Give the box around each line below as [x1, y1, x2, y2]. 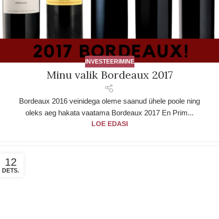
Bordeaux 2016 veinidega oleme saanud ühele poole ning [19, 96, 200, 105]
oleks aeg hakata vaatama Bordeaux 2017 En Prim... [25, 108, 194, 117]
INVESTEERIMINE [85, 58, 134, 66]
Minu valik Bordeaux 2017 [46, 68, 173, 82]
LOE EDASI [91, 120, 128, 128]
